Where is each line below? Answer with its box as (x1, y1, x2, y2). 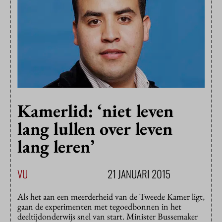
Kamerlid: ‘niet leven (17, 99, 173, 123)
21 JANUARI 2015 (108, 166, 170, 182)
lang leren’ (17, 135, 95, 159)
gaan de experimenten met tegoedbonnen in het (17, 201, 181, 213)
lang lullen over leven (17, 117, 172, 141)
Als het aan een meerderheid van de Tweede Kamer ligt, (17, 191, 205, 203)
